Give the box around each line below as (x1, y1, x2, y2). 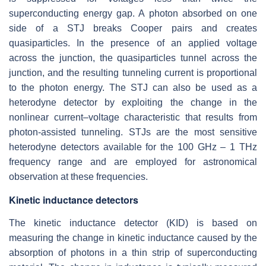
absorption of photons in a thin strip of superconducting (9, 247, 257, 258)
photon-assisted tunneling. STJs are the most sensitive (9, 126, 257, 137)
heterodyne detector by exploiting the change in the (9, 97, 257, 107)
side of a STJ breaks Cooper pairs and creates (9, 23, 257, 33)
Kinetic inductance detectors (9, 192, 138, 207)
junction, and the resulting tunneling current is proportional (9, 67, 257, 78)
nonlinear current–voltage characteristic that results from (9, 112, 257, 122)
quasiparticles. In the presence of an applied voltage (9, 37, 257, 48)
